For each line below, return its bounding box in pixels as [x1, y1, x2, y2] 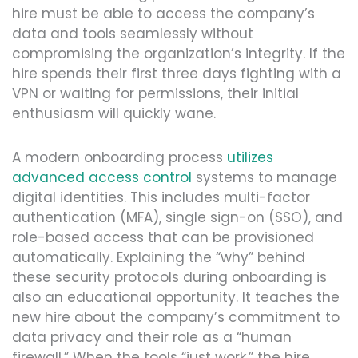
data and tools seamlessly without [12, 24, 253, 44]
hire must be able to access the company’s [12, 4, 315, 24]
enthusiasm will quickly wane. [12, 104, 216, 124]
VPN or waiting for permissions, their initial [12, 84, 299, 104]
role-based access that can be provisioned [12, 228, 314, 248]
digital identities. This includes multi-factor [12, 188, 310, 208]
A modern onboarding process [12, 148, 227, 168]
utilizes [227, 148, 273, 168]
